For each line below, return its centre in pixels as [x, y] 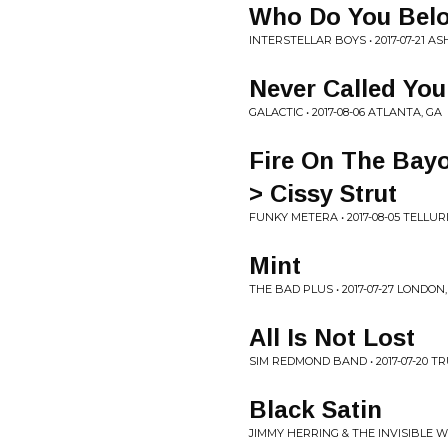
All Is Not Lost [332, 337]
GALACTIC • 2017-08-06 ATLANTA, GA [345, 112]
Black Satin [315, 409]
